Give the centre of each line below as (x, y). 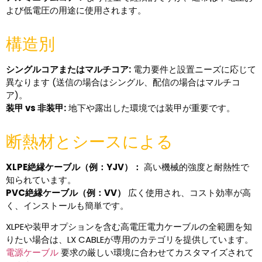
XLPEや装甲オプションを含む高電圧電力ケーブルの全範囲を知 (129, 227)
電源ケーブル (32, 253)
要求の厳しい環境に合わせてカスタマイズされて (156, 253)
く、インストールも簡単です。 (67, 205)
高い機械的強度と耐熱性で (195, 167)
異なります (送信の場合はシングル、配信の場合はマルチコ (123, 82)
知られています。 (41, 180)
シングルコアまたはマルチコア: (68, 69)
